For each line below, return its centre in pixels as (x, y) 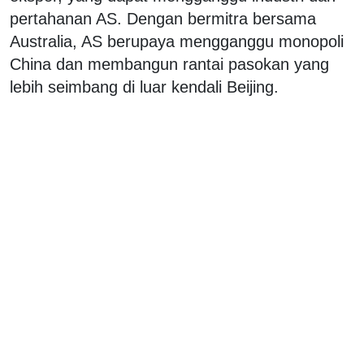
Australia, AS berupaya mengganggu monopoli (177, 41)
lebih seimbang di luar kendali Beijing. (144, 87)
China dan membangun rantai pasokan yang (169, 64)
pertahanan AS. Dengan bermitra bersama (163, 18)
